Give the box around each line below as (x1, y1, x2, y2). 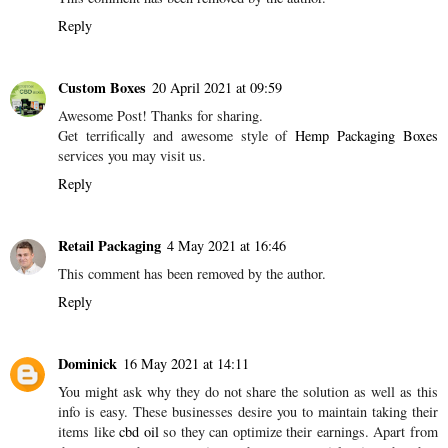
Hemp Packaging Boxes (295, 126, 438, 146)
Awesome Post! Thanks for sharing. (58, 106, 263, 126)
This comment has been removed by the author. (58, 264, 326, 284)
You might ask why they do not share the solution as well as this (58, 382, 438, 402)
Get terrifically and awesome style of (58, 126, 296, 146)
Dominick (58, 353, 117, 375)
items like (58, 422, 120, 442)
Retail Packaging (58, 235, 161, 257)
